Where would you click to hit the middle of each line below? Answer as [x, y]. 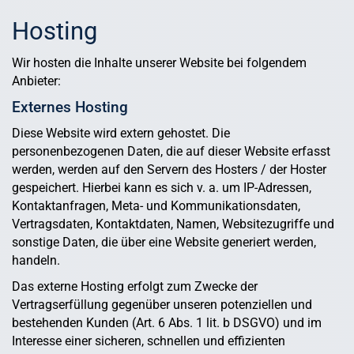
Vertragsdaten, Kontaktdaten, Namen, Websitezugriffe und [173, 224]
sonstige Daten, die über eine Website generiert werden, [164, 242]
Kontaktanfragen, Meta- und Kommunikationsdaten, [156, 205]
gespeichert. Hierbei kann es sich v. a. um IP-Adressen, [162, 187]
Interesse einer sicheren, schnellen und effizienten [149, 341]
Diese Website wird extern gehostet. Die [121, 133]
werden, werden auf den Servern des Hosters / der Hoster [169, 169]
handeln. [36, 260]
